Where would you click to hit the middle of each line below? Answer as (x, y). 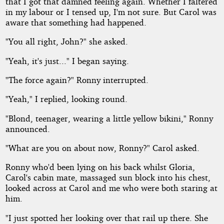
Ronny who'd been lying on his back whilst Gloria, (100, 167)
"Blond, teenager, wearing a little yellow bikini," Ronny (109, 118)
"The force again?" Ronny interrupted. (77, 80)
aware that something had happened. (76, 22)
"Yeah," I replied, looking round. (66, 99)
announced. (27, 128)
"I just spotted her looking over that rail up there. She (106, 217)
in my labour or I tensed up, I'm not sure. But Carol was (111, 12)
